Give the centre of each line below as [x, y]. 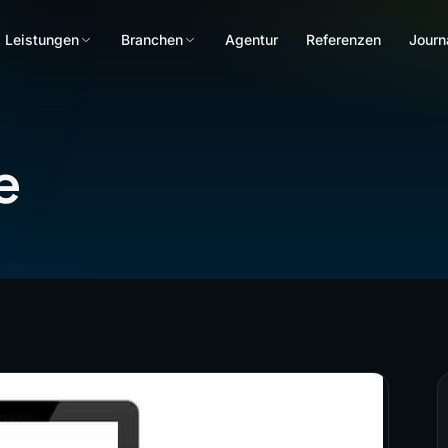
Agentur [251, 39]
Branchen [151, 39]
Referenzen [343, 39]
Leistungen [41, 39]
